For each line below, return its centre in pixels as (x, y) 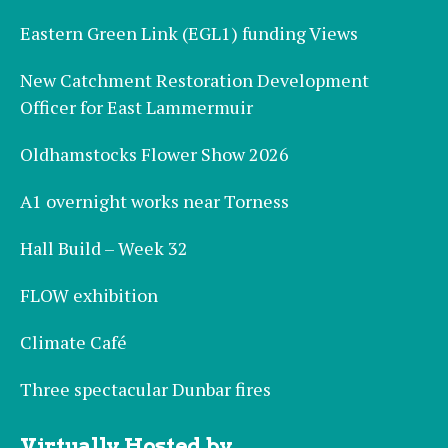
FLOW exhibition (89, 295)
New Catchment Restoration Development (194, 80)
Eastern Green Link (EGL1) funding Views (189, 33)
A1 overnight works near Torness (154, 201)
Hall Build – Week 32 (104, 248)
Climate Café (73, 342)
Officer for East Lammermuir (136, 107)
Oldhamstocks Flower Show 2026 (154, 154)
